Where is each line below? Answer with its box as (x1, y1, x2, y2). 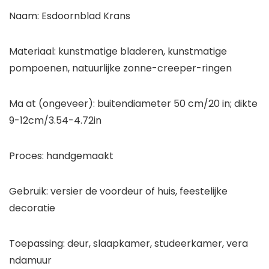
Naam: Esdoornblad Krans (9, 9, 130, 23)
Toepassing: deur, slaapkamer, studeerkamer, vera (9, 237, 248, 251)
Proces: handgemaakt (9, 149, 113, 163)
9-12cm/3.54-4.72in (9, 113, 101, 128)
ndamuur (9, 253, 52, 268)
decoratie (9, 201, 55, 216)
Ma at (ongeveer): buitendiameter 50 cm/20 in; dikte (9, 97, 258, 111)
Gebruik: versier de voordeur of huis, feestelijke (9, 184, 228, 199)
